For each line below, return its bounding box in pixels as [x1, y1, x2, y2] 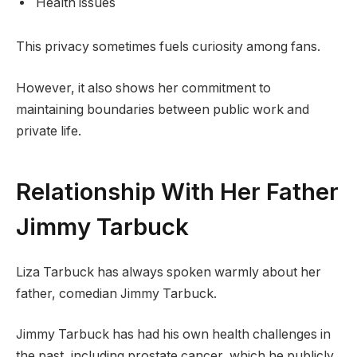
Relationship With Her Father [16, 176, 339, 206]
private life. [16, 123, 81, 139]
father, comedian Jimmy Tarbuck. [16, 285, 217, 301]
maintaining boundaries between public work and [16, 101, 309, 117]
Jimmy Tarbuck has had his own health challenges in [16, 327, 331, 343]
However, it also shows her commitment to [16, 80, 271, 96]
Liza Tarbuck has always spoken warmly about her [16, 264, 321, 280]
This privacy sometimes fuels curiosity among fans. [16, 39, 320, 55]
